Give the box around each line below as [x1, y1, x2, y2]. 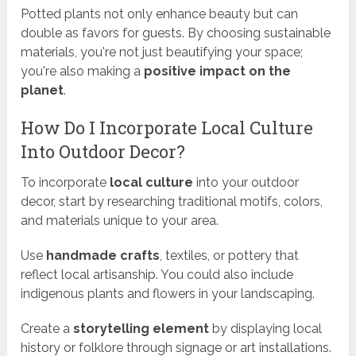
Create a [21, 320, 74, 336]
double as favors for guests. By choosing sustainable [21, 25, 331, 41]
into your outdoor [193, 174, 300, 190]
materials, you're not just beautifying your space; [21, 44, 304, 60]
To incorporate [21, 174, 110, 190]
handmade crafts [46, 247, 161, 263]
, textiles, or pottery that [160, 247, 300, 263]
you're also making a [21, 63, 145, 79]
